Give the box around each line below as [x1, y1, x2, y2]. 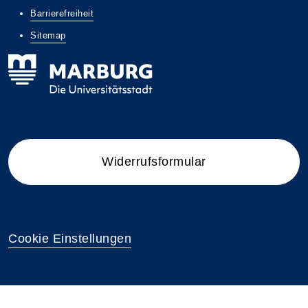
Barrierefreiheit [30, 8, 93, 19]
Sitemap [30, 30, 66, 41]
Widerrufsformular [102, 155, 206, 168]
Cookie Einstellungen [8, 232, 131, 245]
